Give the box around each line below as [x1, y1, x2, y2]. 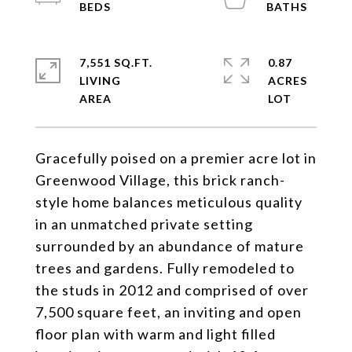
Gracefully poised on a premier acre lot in [35, 149, 317, 167]
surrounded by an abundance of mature [35, 237, 304, 255]
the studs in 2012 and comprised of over [35, 281, 309, 299]
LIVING [79, 74, 121, 87]
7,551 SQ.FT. [79, 56, 152, 69]
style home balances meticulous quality [35, 193, 302, 211]
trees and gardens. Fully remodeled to [35, 259, 295, 277]
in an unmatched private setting [35, 215, 253, 233]
